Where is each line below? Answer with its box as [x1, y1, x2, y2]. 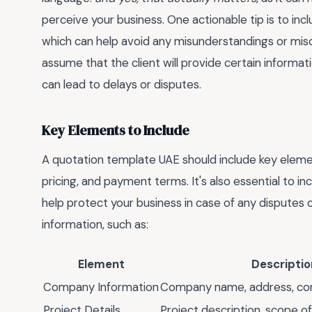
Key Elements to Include [42, 121, 189, 141]
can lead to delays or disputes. [42, 77, 201, 93]
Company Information [43, 279, 159, 295]
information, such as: [42, 217, 148, 233]
